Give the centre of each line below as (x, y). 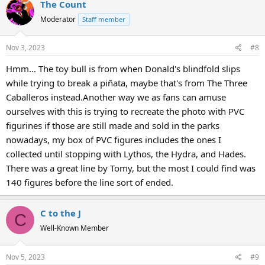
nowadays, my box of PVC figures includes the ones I (114, 140)
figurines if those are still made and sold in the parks (113, 125)
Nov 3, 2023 (25, 48)
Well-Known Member (75, 228)
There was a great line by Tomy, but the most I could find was (131, 168)
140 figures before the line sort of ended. (90, 182)
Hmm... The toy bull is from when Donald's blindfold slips (123, 69)
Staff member (104, 19)
